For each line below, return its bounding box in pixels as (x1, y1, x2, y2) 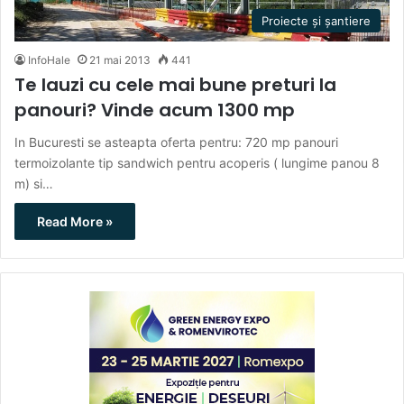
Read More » (37, 213, 113, 229)
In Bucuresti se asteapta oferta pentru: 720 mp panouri (14, 133, 338, 150)
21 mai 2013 (89, 52, 151, 67)
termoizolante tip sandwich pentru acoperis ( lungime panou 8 (14, 154, 380, 170)
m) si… (14, 175, 53, 191)
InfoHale (28, 52, 70, 67)
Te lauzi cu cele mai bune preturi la (14, 71, 336, 97)
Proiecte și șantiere (262, 13, 371, 28)
